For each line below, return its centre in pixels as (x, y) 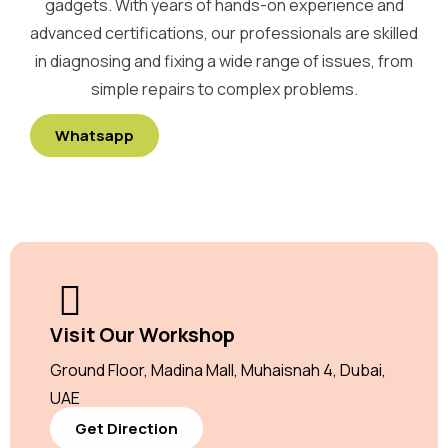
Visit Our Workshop (142, 334)
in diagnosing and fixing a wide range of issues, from (224, 61)
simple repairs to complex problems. (224, 89)
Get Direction (126, 428)
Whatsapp (94, 135)
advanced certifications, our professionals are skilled (224, 33)
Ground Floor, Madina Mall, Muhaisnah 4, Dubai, (218, 370)
